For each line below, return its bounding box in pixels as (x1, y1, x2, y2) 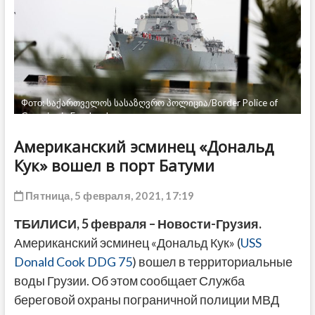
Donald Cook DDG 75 (13, 254, 132, 270)
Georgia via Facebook (20, 110, 111, 122)
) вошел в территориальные (131, 254, 292, 270)
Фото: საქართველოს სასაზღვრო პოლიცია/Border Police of (20, 97, 278, 109)
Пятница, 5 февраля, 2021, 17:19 (22, 189, 195, 202)
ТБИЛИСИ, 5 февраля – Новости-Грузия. (13, 216, 262, 232)
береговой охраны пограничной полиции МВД (13, 292, 279, 308)
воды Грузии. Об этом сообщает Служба (13, 273, 245, 289)
